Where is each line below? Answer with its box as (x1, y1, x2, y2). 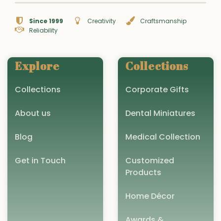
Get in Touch (15, 155, 66, 167)
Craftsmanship (140, 16, 186, 25)
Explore (15, 59, 60, 74)
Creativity (87, 16, 116, 25)
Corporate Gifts (125, 84, 189, 96)
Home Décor (125, 190, 175, 202)
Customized (125, 155, 174, 167)
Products (125, 167, 161, 179)
